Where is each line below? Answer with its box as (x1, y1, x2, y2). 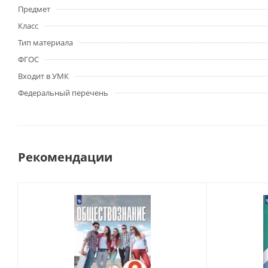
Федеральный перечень (18, 87, 108, 99)
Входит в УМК (18, 71, 69, 82)
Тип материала (18, 37, 73, 48)
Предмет (18, 4, 50, 15)
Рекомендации (18, 149, 112, 166)
